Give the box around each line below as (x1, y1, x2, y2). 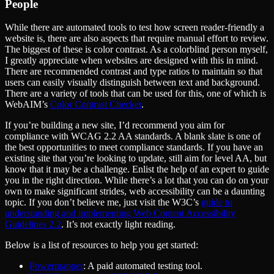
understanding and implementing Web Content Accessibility (5, 208, 235, 219)
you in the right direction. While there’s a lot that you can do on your (5, 175, 268, 186)
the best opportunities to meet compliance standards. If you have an (5, 142, 263, 153)
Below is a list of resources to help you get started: (5, 240, 198, 251)
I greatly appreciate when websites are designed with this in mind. (5, 55, 258, 66)
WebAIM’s (5, 99, 50, 110)
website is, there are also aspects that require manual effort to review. (5, 33, 268, 44)
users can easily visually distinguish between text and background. (5, 77, 260, 88)
